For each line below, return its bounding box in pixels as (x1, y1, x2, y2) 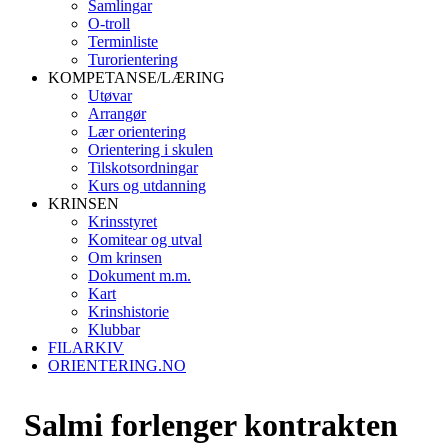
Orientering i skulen (88, 141, 213, 158)
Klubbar (88, 321, 140, 338)
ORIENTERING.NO (48, 357, 186, 374)
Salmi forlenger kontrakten (24, 407, 398, 443)
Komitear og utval (88, 231, 202, 248)
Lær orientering (88, 123, 186, 140)
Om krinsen (88, 249, 162, 266)
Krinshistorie (88, 303, 169, 320)
